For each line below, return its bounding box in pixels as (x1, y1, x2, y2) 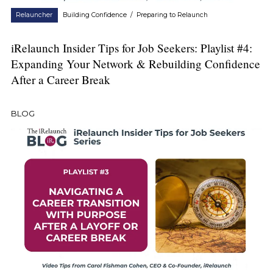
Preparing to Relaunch (136, 10, 208, 19)
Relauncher (16, 10, 53, 19)
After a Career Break (10, 71, 110, 87)
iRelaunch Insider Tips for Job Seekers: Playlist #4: (10, 40, 252, 55)
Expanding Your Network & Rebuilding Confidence (10, 55, 260, 71)
